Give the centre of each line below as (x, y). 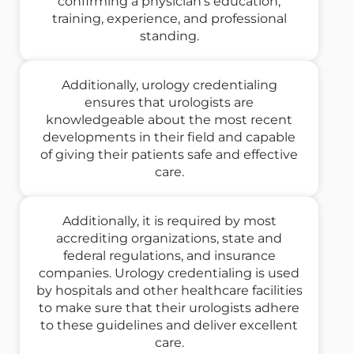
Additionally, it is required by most (169, 221)
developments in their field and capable (169, 137)
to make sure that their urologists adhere (169, 308)
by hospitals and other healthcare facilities (169, 291)
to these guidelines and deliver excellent (169, 326)
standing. (169, 36)
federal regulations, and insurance (169, 256)
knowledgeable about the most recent (169, 120)
